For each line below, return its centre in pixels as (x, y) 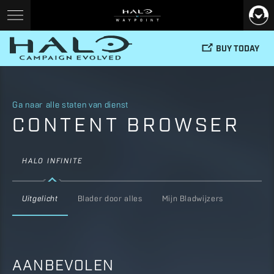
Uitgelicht (40, 199)
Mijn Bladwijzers (192, 199)
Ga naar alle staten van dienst (70, 106)
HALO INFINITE (53, 161)
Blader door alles (110, 199)
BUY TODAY (238, 47)
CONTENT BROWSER (126, 123)
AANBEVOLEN (63, 264)
